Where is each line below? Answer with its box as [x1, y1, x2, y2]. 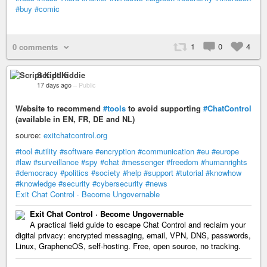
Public [79, 80, 95, 89]
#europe [212, 145, 239, 157]
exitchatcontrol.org [44, 129, 107, 141]
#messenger [122, 156, 164, 167]
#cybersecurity [92, 177, 143, 189]
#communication [138, 145, 194, 157]
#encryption [95, 145, 135, 157]
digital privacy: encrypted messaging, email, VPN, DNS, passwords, [15, 229, 251, 241]
